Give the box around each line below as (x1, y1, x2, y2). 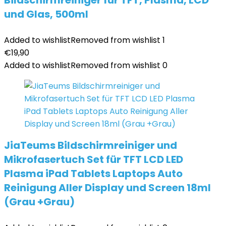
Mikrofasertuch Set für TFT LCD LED (4, 152, 183, 166)
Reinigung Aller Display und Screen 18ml (4, 181, 211, 195)
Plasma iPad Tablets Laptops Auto (4, 166, 183, 181)
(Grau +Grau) (4, 195, 75, 209)
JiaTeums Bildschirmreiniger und (4, 138, 177, 152)
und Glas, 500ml (4, 7, 88, 21)
